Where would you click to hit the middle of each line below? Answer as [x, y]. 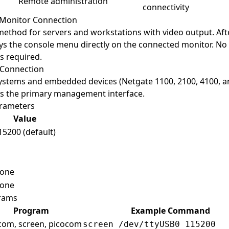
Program [31, 211]
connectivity [166, 7]
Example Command [170, 211]
